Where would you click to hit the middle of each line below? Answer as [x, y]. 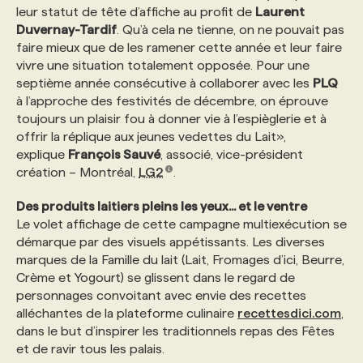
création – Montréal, [77, 172]
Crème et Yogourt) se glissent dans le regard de [156, 278]
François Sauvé [114, 154]
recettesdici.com [289, 313]
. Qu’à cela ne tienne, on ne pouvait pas [231, 30]
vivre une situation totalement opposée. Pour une [163, 65]
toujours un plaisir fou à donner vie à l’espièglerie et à [171, 119]
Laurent [280, 12]
